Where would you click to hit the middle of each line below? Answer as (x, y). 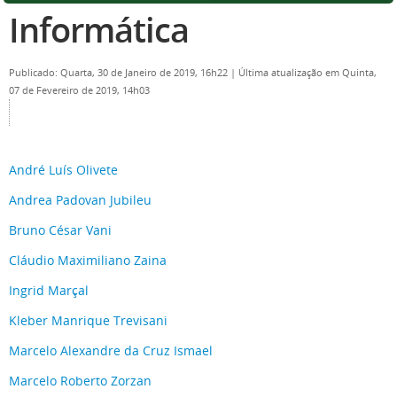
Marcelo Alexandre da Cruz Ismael (111, 350)
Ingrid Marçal (49, 290)
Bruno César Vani (60, 230)
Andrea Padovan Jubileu (80, 200)
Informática (99, 30)
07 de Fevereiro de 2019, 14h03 (79, 90)
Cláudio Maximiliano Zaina (88, 260)
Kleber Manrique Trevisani (88, 320)
